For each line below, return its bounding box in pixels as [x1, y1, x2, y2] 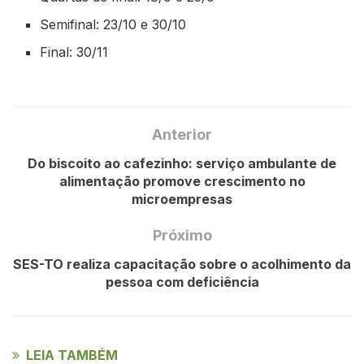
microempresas [132, 190, 232, 207]
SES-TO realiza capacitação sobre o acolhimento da [13, 255, 351, 272]
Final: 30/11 [40, 44, 109, 61]
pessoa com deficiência [105, 273, 259, 290]
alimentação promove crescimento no [58, 172, 305, 189]
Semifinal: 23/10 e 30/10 [40, 16, 187, 33]
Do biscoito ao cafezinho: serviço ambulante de [28, 154, 336, 171]
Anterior [152, 125, 212, 143]
